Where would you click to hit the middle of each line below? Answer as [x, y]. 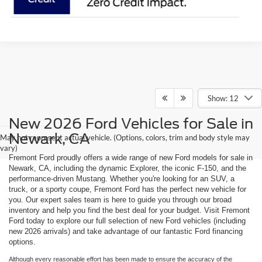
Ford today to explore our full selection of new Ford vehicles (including [127, 220]
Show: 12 [223, 98]
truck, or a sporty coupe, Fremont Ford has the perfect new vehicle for [127, 189]
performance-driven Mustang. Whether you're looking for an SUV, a [122, 178]
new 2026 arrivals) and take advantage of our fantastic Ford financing [126, 231]
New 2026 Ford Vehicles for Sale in [131, 123]
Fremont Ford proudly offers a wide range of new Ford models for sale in [131, 157]
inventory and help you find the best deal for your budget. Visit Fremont [129, 210]
